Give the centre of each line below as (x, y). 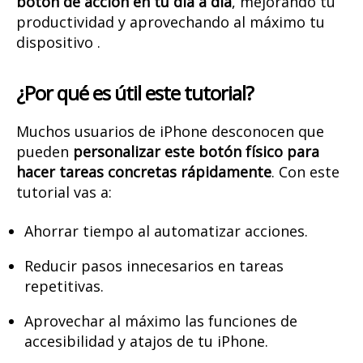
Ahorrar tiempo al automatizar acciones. (166, 231)
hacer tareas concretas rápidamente (144, 172)
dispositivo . (58, 43)
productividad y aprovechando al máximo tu (171, 22)
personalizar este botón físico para (196, 152)
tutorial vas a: (64, 192)
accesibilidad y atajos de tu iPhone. (146, 341)
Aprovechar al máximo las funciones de (161, 320)
